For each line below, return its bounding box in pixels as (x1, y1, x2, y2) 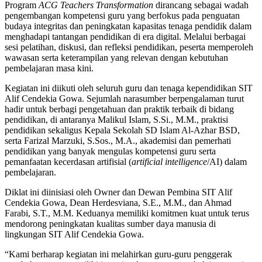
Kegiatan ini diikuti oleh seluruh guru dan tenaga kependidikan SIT (5, 83, 253, 94)
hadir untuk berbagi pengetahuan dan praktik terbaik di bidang (5, 104, 234, 115)
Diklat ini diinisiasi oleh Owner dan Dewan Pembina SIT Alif (5, 187, 232, 198)
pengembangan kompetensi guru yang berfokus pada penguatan (5, 11, 240, 21)
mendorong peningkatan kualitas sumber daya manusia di (5, 219, 216, 229)
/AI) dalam (207, 157, 247, 167)
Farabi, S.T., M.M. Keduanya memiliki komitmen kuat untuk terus (5, 208, 249, 219)
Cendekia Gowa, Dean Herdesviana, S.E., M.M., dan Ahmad (5, 198, 232, 208)
